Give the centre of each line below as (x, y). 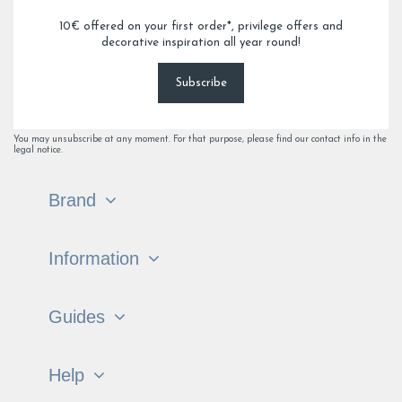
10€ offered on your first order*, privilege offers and (201, 26)
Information (94, 258)
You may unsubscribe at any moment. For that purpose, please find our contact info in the (200, 140)
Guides (77, 316)
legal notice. (38, 151)
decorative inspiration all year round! (201, 42)
